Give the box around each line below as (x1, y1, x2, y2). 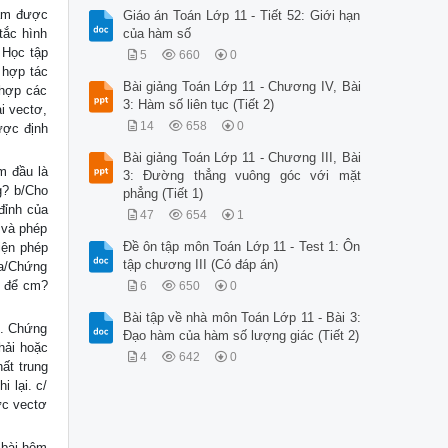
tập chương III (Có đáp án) (122, 257, 278, 273)
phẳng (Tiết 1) (122, 186, 203, 202)
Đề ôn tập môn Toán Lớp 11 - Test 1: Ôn (122, 239, 361, 255)
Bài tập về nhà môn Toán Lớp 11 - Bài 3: (122, 310, 361, 326)
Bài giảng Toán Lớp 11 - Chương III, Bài (122, 150, 361, 166)
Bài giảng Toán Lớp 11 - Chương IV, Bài (122, 79, 361, 95)
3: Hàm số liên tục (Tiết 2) (122, 97, 274, 113)
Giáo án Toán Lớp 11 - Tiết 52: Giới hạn (122, 8, 361, 24)
